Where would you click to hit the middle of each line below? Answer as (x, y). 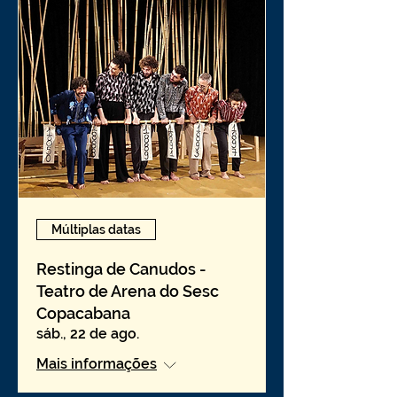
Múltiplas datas (96, 229)
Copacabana (83, 313)
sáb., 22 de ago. (88, 334)
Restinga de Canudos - (121, 269)
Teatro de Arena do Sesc (128, 291)
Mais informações (97, 364)
